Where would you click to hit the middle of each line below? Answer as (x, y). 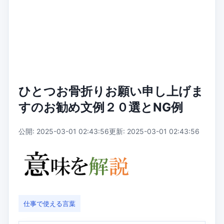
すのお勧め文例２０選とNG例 (101, 107)
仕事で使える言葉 (49, 204)
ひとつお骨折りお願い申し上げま (111, 91)
